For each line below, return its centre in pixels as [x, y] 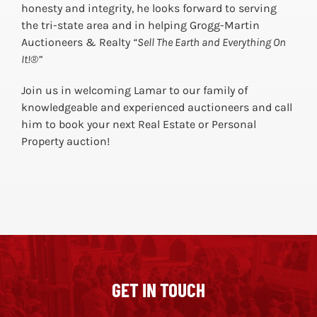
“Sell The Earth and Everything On [209, 42]
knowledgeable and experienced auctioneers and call [156, 107]
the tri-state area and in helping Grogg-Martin [140, 25]
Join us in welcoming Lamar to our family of [134, 90]
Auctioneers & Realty [77, 42]
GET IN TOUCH [158, 289]
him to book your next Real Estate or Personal [138, 124]
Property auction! [65, 141]
